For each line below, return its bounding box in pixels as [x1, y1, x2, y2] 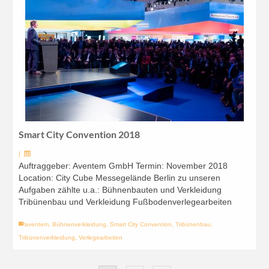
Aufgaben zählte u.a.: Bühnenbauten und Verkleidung [19, 185, 222, 195]
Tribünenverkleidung [19, 234, 75, 241]
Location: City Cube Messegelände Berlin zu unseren [19, 173, 220, 183]
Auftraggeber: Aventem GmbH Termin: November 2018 [19, 161, 228, 171]
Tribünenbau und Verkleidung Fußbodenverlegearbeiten [19, 197, 232, 207]
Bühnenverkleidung [52, 221, 106, 228]
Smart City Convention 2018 [19, 128, 140, 140]
